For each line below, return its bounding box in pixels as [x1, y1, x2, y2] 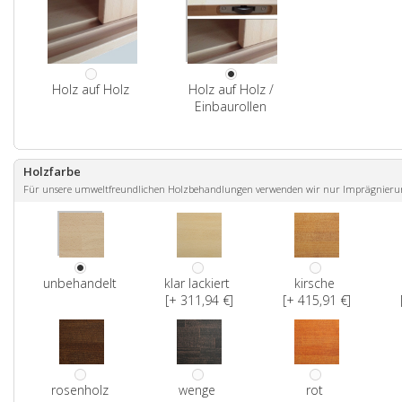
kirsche [294, 275, 335, 292]
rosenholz [50, 381, 109, 398]
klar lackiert [164, 275, 230, 292]
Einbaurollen [195, 98, 267, 115]
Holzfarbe [23, 163, 81, 179]
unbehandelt [42, 275, 117, 292]
